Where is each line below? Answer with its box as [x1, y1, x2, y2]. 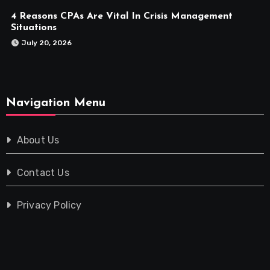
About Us [16, 134, 60, 146]
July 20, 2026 [21, 38, 72, 47]
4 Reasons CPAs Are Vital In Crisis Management [10, 11, 233, 21]
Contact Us [16, 166, 69, 178]
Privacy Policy [16, 199, 82, 211]
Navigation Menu [5, 96, 105, 109]
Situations [10, 22, 57, 33]
